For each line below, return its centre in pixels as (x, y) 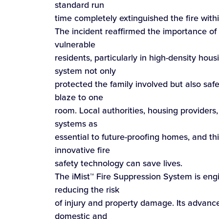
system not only (85, 70)
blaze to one (79, 97)
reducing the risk (87, 189)
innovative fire (82, 150)
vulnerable (75, 44)
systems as (76, 123)
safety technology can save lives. (119, 163)
